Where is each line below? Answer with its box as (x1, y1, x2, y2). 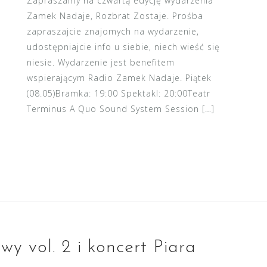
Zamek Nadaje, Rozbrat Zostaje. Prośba (26, 10, 203, 21)
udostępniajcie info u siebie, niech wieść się (26, 41, 220, 52)
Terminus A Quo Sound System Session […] (26, 103, 215, 114)
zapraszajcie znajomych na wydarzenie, (26, 26, 199, 37)
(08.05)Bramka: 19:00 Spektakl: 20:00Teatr (26, 88, 210, 99)
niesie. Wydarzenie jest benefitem (26, 57, 175, 68)
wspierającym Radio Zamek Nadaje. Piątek (26, 72, 212, 83)
